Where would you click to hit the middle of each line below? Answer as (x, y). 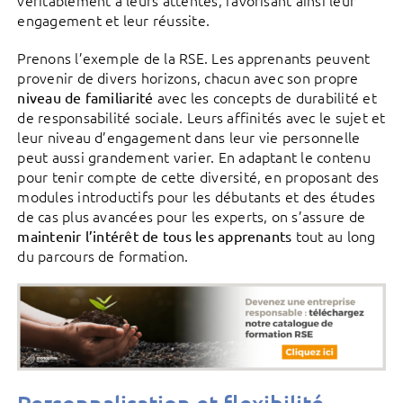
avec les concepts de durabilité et (265, 97)
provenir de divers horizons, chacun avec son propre (188, 77)
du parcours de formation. (103, 255)
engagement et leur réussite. (114, 19)
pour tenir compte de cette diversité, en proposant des (198, 176)
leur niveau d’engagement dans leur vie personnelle (189, 136)
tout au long (334, 235)
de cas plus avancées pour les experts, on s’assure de (192, 215)
